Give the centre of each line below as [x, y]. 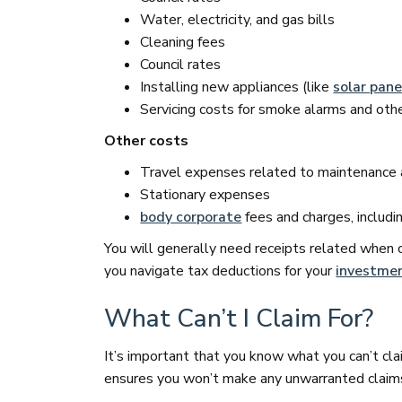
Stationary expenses [205, 195]
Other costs [147, 141]
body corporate [191, 217]
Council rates [181, 65]
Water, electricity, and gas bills [238, 20]
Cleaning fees [183, 42]
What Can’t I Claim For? [239, 319]
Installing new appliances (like [237, 87]
